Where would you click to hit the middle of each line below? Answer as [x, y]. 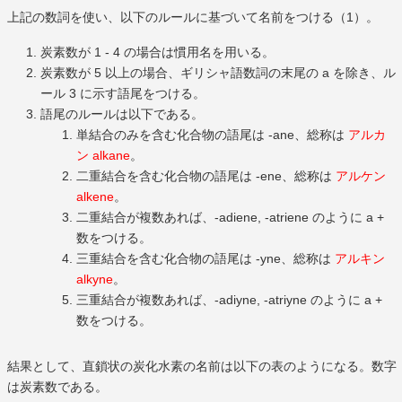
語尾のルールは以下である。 [122, 114]
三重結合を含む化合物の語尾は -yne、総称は [205, 259]
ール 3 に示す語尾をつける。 [123, 94]
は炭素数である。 [57, 387]
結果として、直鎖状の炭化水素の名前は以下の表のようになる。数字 [202, 367]
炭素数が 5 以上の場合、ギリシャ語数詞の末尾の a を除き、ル [218, 73]
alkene [95, 197]
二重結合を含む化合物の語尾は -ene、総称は [206, 176]
